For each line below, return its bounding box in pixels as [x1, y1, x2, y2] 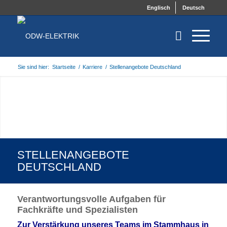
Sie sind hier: [17, 64, 49, 70]
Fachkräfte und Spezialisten [17, 205, 138, 215]
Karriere [82, 64, 102, 70]
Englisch [147, 5, 171, 11]
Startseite [52, 64, 75, 70]
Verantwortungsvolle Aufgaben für [17, 194, 166, 205]
